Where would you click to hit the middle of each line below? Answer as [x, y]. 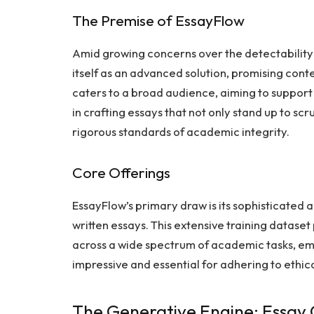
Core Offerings [121, 173]
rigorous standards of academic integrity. [181, 132]
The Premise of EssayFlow [158, 21]
